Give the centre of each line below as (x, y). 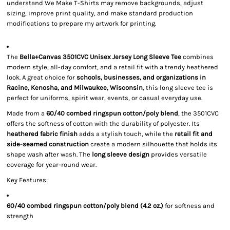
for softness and (189, 206)
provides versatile (178, 154)
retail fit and (194, 134)
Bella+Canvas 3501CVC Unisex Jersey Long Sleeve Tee (100, 57)
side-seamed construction (48, 144)
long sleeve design (121, 154)
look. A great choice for (42, 77)
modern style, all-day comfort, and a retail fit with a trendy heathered (112, 67)
